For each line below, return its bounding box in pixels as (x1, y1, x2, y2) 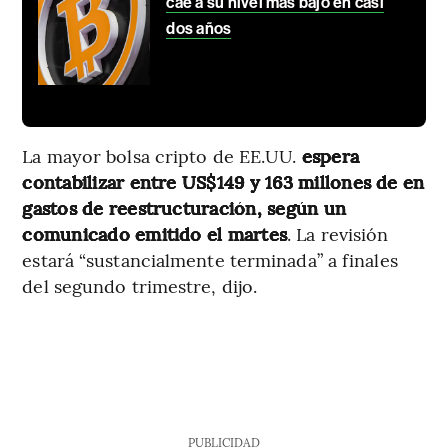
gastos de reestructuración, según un (22, 195, 347, 221)
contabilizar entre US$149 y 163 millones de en (22, 169, 425, 195)
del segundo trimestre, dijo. (22, 273, 258, 299)
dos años (166, 19, 232, 39)
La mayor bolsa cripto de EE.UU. (22, 143, 302, 169)
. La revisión (287, 221, 389, 247)
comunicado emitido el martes (22, 221, 288, 247)
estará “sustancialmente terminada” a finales (22, 247, 398, 273)
